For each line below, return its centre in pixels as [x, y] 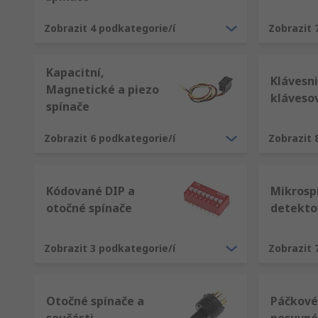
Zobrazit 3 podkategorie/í [110, 248]
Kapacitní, [75, 72]
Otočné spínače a [95, 301]
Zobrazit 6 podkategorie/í [110, 138]
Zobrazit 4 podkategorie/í [110, 28]
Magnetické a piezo [103, 89]
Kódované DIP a [91, 191]
